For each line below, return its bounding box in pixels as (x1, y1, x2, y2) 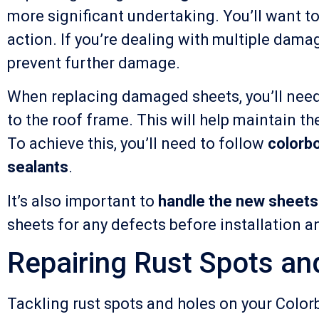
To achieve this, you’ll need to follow (7, 135, 268, 153)
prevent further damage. (7, 54, 180, 72)
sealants (7, 158, 68, 177)
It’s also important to (7, 192, 158, 210)
